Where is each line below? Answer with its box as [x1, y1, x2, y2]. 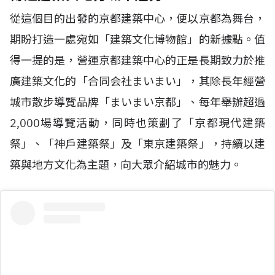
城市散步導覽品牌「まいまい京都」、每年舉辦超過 [10, 95, 265, 109]
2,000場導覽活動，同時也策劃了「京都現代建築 [10, 115, 265, 130]
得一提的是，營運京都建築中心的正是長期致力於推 [10, 53, 265, 68]
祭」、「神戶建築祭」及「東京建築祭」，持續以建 [10, 136, 265, 151]
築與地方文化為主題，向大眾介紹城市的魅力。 [10, 157, 242, 172]
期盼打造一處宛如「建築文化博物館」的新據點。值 [10, 32, 265, 47]
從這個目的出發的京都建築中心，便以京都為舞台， [10, 11, 265, 26]
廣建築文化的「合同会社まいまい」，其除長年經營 [10, 74, 265, 88]
